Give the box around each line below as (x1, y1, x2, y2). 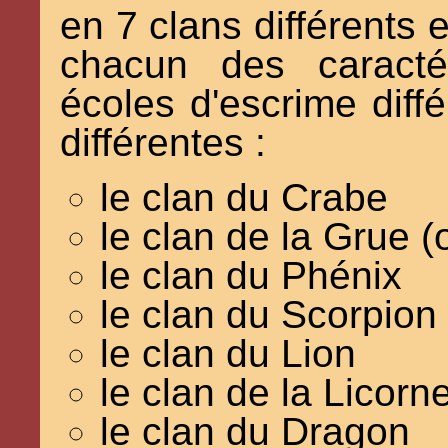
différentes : (60, 121, 266, 165)
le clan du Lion (100, 332, 356, 376)
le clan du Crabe (100, 176, 388, 220)
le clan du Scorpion (100, 293, 437, 337)
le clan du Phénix (100, 254, 402, 298)
